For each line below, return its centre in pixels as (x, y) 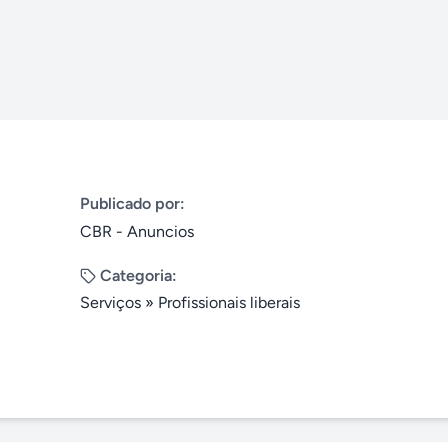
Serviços (110, 302)
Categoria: (138, 275)
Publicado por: (132, 203)
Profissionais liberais (229, 302)
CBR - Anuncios (137, 231)
